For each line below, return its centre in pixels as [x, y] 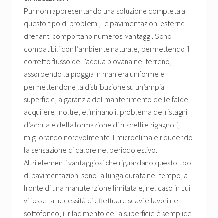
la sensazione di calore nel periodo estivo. [91, 150]
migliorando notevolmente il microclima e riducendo [108, 137]
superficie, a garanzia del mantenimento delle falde [106, 100]
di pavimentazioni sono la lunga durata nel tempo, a [106, 175]
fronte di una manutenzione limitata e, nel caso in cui [107, 188]
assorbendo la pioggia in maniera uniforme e [94, 74]
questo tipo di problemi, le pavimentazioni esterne [104, 24]
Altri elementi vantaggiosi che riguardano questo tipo [108, 163]
